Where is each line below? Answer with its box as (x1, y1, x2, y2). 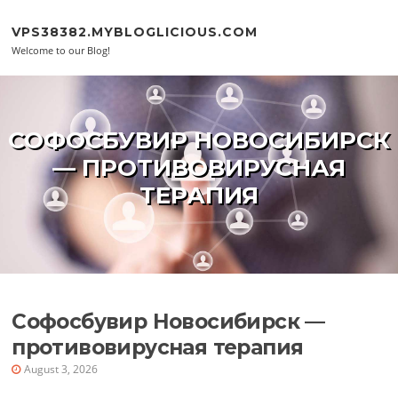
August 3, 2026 (24, 361, 99, 377)
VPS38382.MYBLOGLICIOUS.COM (12, 23, 259, 40)
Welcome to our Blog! (12, 44, 111, 57)
